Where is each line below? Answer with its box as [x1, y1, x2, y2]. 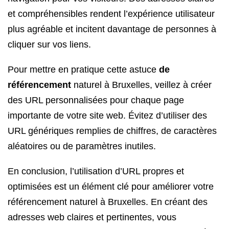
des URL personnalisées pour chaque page [8, 95, 184, 105]
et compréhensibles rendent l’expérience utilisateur [8, 9, 215, 19]
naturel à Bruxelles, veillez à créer [71, 80, 212, 90]
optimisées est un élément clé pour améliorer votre [8, 181, 214, 192]
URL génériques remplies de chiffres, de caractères [8, 126, 217, 136]
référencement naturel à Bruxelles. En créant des [8, 197, 208, 207]
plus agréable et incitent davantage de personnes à [8, 24, 216, 34]
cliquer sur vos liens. [8, 39, 91, 50]
